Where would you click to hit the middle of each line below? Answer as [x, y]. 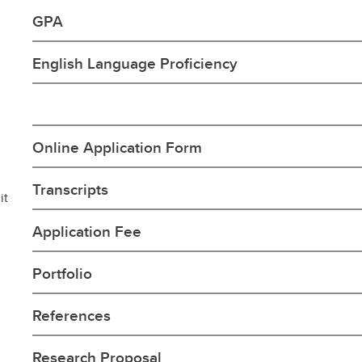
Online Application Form [118, 147]
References [72, 315]
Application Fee [87, 231]
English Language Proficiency [135, 63]
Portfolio [63, 273]
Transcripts [71, 189]
